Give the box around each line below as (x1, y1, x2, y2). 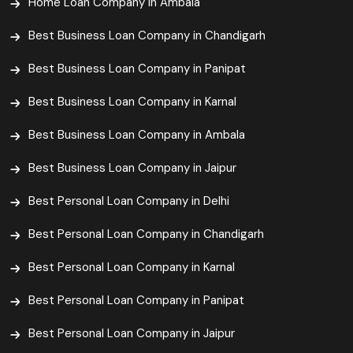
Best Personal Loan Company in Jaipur (28, 325, 235, 342)
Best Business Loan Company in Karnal (28, 94, 236, 110)
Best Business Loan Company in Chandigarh (28, 28, 266, 44)
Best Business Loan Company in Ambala (28, 127, 245, 143)
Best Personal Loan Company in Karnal (28, 259, 235, 276)
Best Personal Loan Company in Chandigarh (28, 226, 264, 243)
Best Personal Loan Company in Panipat (28, 292, 244, 309)
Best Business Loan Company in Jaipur (28, 160, 236, 176)
